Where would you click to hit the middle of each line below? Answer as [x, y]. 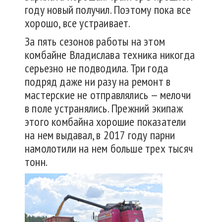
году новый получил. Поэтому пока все [108, 10]
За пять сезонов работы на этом [95, 42]
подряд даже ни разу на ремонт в [98, 82]
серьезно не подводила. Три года [97, 68]
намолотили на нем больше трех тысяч [109, 149]
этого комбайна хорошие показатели [106, 122]
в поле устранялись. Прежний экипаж [104, 109]
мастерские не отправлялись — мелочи [108, 95]
